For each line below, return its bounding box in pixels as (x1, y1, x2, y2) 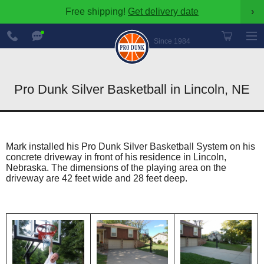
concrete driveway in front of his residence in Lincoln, (6, 152, 226, 162)
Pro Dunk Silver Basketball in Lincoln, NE (14, 82, 250, 97)
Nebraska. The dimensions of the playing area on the (6, 163, 226, 173)
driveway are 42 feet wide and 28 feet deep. (6, 173, 187, 183)
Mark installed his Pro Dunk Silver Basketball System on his (6, 141, 255, 151)
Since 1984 (154, 37, 190, 45)
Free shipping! (65, 6, 128, 16)
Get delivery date (128, 6, 199, 16)
